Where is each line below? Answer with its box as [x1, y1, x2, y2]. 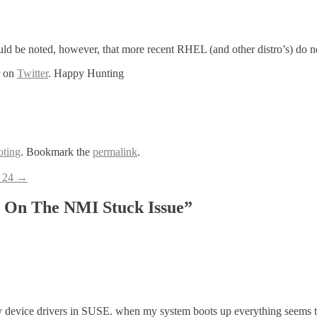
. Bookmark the [21, 146, 93, 158]
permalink [93, 146, 137, 158]
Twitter [17, 67, 48, 79]
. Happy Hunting [48, 67, 124, 79]
